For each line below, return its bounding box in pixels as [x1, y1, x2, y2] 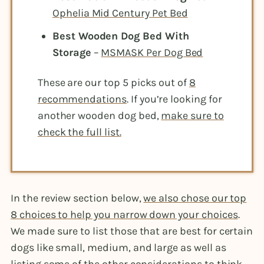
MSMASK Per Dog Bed [101, 46, 203, 60]
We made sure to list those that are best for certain [11, 225, 253, 238]
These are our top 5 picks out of [37, 76, 189, 90]
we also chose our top [143, 192, 247, 205]
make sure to [161, 109, 224, 123]
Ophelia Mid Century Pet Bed [52, 6, 188, 20]
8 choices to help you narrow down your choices [11, 208, 238, 222]
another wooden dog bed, [37, 109, 161, 123]
